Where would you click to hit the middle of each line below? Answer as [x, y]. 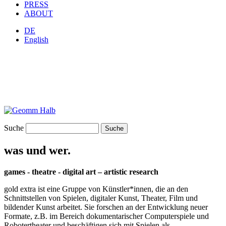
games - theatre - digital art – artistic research [81, 172]
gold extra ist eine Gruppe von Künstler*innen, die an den [96, 189]
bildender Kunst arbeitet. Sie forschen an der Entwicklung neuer [106, 207]
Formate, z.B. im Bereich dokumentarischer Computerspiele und [106, 216]
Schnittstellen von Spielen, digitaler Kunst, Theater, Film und [101, 198]
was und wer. [37, 150]
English [36, 39]
